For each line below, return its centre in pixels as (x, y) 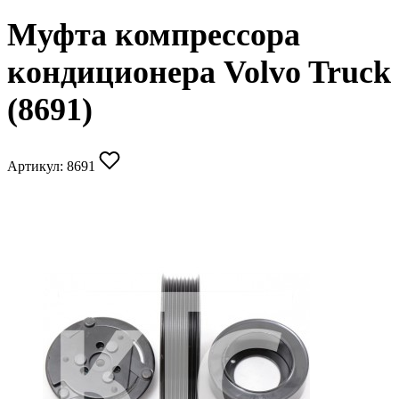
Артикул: (37, 167)
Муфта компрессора (154, 35)
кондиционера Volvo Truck (199, 73)
